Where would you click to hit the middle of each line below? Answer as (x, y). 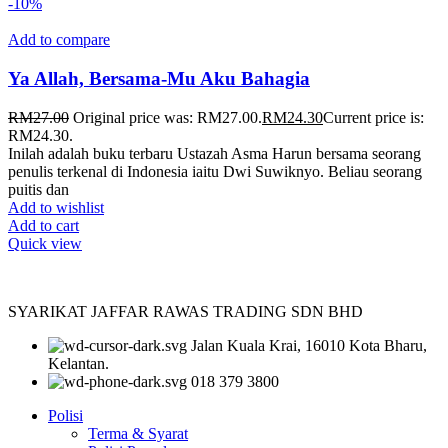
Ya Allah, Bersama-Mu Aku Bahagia (159, 78)
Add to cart (43, 225)
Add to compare (59, 40)
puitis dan (38, 189)
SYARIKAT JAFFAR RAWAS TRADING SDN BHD (185, 311)
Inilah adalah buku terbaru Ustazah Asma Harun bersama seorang (214, 153)
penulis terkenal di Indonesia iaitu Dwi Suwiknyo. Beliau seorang (215, 171)
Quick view (45, 243)
